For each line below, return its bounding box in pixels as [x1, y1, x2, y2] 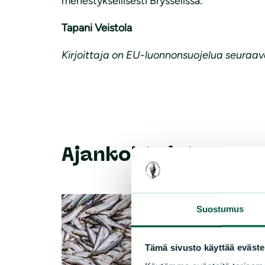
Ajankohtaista [62, 143, 210, 167]
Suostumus [196, 203, 244, 214]
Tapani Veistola [62, 21, 132, 34]
